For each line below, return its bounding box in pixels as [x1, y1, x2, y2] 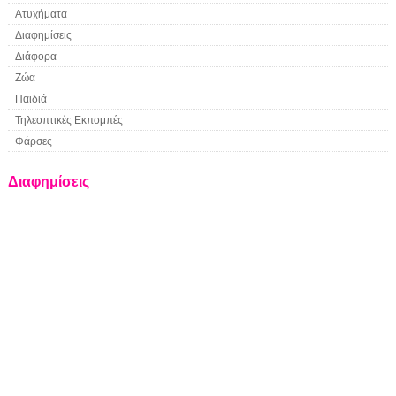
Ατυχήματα [14, 8, 67, 20]
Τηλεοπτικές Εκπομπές [14, 114, 123, 126]
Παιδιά [14, 93, 47, 105]
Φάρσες [14, 135, 52, 148]
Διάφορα [14, 50, 57, 63]
